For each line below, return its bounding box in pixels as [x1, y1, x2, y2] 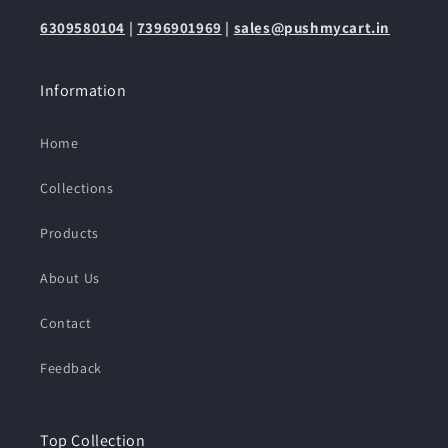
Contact [40, 314, 92, 333]
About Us [40, 269, 100, 288]
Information [40, 80, 127, 102]
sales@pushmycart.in [233, 18, 391, 38]
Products [40, 224, 99, 243]
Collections [40, 179, 114, 198]
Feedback [40, 359, 102, 378]
